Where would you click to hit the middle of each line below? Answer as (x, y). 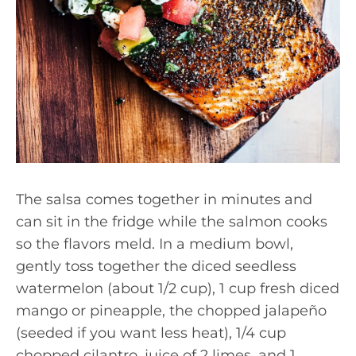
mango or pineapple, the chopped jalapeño (171, 311)
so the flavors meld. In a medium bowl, (155, 244)
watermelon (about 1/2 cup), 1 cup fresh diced (178, 288)
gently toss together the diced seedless (156, 266)
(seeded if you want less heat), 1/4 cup (151, 333)
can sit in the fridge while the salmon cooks (172, 222)
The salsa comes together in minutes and (164, 199)
